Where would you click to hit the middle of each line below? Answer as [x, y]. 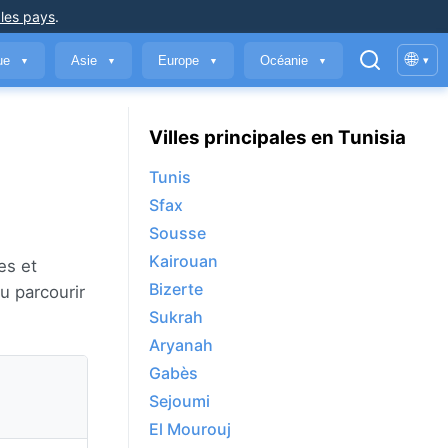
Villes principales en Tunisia [277, 137]
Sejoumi [179, 401]
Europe [180, 60]
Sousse [177, 233]
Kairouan [183, 261]
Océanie [286, 60]
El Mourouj [190, 429]
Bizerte [176, 289]
